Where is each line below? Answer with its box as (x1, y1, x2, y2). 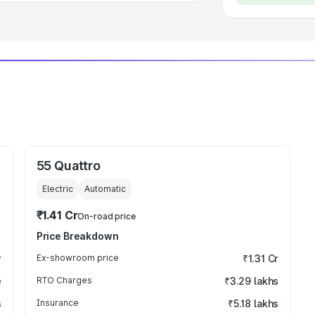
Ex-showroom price (36, 252, 119, 263)
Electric (41, 184, 73, 194)
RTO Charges (36, 275, 92, 285)
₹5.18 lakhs (227, 297, 279, 309)
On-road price (77, 211, 136, 221)
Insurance (36, 297, 79, 308)
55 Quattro (36, 158, 101, 173)
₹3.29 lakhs (224, 275, 279, 287)
